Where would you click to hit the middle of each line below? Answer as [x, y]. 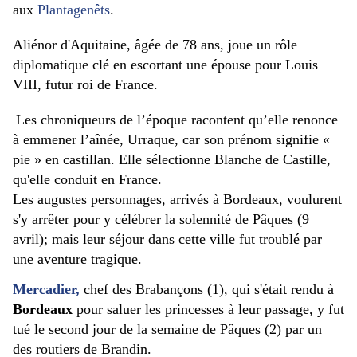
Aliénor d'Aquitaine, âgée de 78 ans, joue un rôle [155, 45]
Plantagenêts [74, 10]
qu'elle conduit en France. [87, 180]
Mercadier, [46, 290]
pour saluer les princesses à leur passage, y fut [208, 310]
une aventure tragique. [77, 259]
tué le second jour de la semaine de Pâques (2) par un [167, 330]
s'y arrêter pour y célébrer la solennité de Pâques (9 [161, 220]
